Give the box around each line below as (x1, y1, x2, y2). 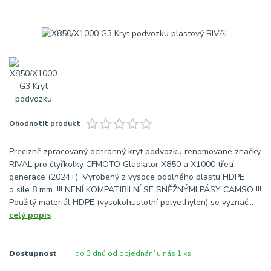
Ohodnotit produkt (9, 119, 80, 129)
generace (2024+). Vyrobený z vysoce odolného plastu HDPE (9, 171, 244, 183)
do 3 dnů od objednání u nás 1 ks (74, 249, 191, 259)
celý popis (9, 209, 51, 221)
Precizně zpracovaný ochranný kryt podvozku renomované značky (9, 146, 261, 158)
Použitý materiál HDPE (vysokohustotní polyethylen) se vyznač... (9, 197, 253, 209)
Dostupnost (9, 249, 57, 259)
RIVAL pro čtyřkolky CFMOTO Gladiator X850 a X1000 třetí (9, 158, 233, 171)
